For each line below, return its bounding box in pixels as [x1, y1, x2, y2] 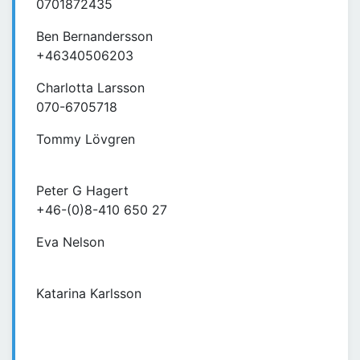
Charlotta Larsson [36, 80, 145, 96]
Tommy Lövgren [36, 131, 135, 148]
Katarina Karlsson [36, 285, 141, 302]
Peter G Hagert [36, 182, 129, 199]
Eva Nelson [36, 234, 104, 251]
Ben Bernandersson [36, 28, 153, 45]
